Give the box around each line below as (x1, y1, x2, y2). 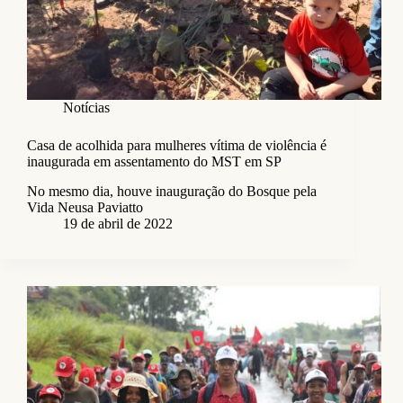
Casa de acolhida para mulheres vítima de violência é (27, 138, 327, 154)
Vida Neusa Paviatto (27, 200, 143, 216)
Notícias (63, 100, 110, 116)
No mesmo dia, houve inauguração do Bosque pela (27, 184, 317, 200)
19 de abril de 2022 (63, 216, 173, 232)
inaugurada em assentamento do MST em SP (27, 154, 282, 170)
